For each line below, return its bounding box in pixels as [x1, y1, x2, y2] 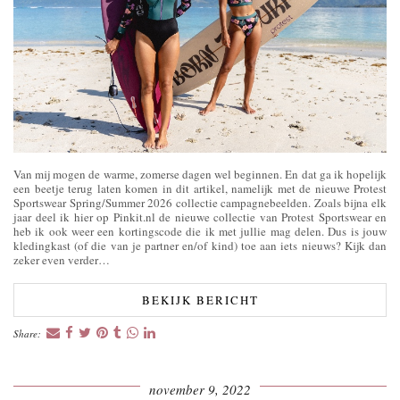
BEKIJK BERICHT [141, 292, 259, 309]
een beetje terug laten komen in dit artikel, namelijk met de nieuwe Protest [13, 180, 387, 197]
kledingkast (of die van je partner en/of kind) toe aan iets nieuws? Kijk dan [13, 237, 387, 254]
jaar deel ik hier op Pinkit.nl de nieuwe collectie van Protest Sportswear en [13, 209, 387, 226]
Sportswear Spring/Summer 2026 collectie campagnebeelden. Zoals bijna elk [13, 195, 387, 212]
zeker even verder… [13, 252, 110, 269]
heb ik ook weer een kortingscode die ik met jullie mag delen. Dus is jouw [13, 223, 387, 240]
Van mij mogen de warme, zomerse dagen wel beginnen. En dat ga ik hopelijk [13, 166, 387, 183]
